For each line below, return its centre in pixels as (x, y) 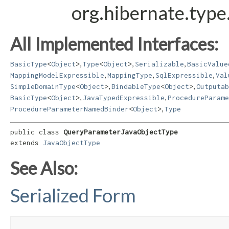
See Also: (44, 168)
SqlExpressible (184, 75)
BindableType (136, 86)
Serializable (159, 64)
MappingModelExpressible (57, 75)
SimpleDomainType (43, 86)
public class (37, 132)
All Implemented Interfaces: (114, 43)
